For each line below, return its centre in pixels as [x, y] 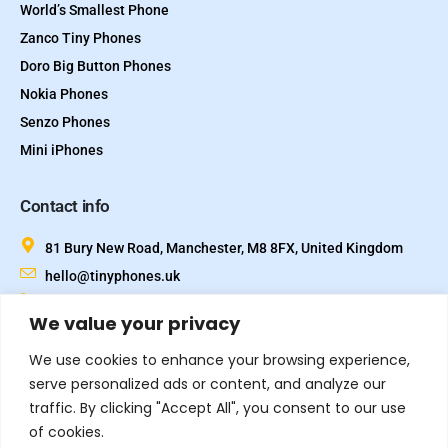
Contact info [65, 206]
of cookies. [66, 431]
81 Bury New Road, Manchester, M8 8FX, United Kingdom [224, 248]
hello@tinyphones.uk [112, 276]
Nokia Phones [64, 94]
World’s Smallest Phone [94, 10]
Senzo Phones [65, 122]
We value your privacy [134, 323]
